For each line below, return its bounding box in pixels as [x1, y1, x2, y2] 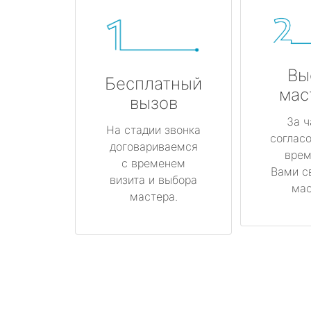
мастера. [129, 189, 178, 203]
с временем [121, 155, 185, 170]
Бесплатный [105, 73, 202, 94]
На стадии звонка [106, 122, 201, 137]
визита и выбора [110, 172, 197, 187]
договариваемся [109, 139, 198, 153]
